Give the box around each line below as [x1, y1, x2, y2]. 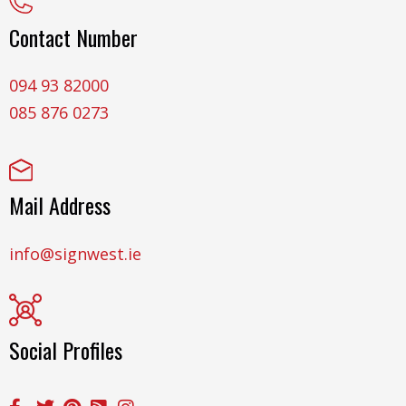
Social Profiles [9, 333, 122, 367]
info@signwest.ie [9, 242, 141, 265]
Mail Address [9, 188, 111, 221]
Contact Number [9, 21, 138, 54]
